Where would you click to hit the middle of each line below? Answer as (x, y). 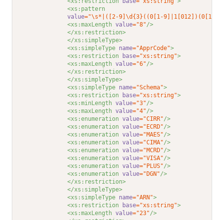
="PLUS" (152, 166)
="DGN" (150, 174)
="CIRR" (152, 119)
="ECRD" (152, 127)
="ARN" (143, 198)
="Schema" (148, 88)
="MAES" (152, 135)
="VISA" (152, 158)
